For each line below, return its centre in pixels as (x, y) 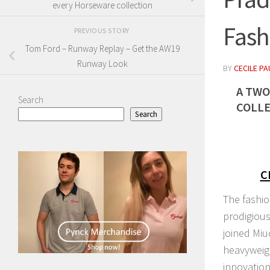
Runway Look (102, 64)
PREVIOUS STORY (102, 30)
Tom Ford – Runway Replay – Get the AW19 (102, 49)
